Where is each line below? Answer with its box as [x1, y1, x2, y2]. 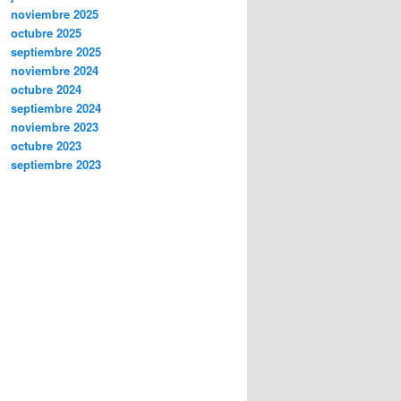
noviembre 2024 [11, 62, 98, 80]
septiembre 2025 [11, 43, 101, 61]
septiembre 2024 [11, 99, 101, 117]
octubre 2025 [11, 24, 81, 42]
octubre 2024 [11, 81, 81, 98]
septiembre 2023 [11, 156, 101, 174]
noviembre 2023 [11, 118, 98, 136]
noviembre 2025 [11, 5, 98, 23]
